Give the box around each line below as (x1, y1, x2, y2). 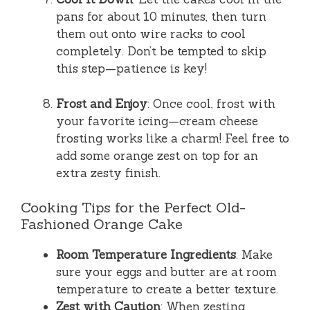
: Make (236, 247, 273, 263)
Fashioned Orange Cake (21, 215, 183, 233)
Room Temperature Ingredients (56, 247, 236, 263)
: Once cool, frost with (147, 95, 275, 111)
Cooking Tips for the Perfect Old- (21, 199, 246, 217)
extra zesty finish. (56, 165, 161, 181)
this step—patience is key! (56, 61, 207, 77)
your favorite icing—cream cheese (56, 113, 258, 129)
